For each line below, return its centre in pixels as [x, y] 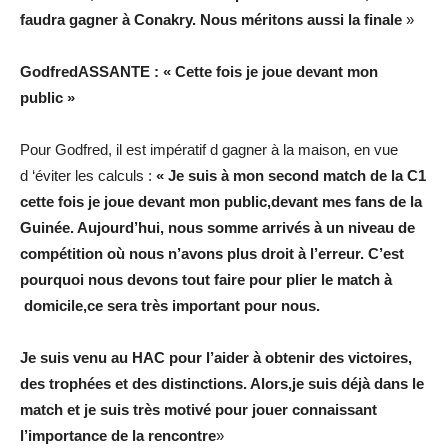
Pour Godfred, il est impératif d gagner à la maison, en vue [209, 150]
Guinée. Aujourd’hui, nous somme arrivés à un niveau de [217, 228]
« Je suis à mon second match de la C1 [291, 176]
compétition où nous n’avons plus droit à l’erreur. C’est [212, 254]
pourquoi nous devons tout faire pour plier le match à [206, 280]
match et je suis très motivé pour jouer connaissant [198, 410]
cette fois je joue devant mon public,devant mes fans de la [221, 202]
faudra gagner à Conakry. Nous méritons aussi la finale [211, 20]
